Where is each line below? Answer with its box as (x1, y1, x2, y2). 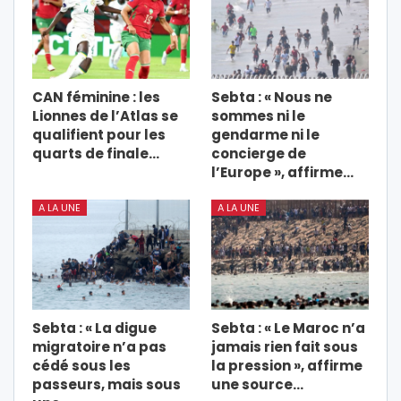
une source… (211, 375, 303, 395)
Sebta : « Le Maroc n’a (211, 319, 365, 338)
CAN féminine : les (32, 88, 160, 107)
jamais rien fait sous (211, 337, 358, 357)
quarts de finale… (32, 144, 159, 164)
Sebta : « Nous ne (211, 88, 332, 107)
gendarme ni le (211, 125, 320, 145)
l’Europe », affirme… (211, 163, 354, 183)
